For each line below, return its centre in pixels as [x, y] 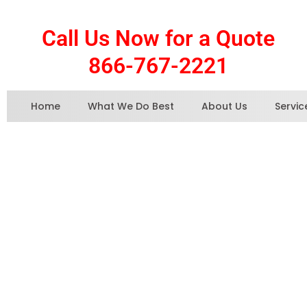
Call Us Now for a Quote [158, 38]
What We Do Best [131, 106]
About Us [224, 106]
